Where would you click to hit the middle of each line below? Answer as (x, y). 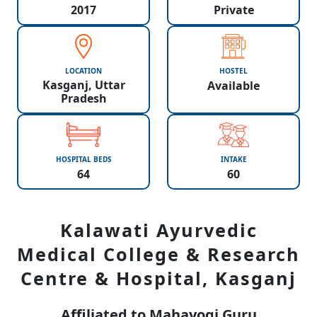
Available (234, 85)
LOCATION (83, 71)
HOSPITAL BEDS (83, 159)
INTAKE (234, 159)
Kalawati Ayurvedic (158, 230)
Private (234, 10)
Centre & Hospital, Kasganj (158, 278)
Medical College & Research (158, 254)
